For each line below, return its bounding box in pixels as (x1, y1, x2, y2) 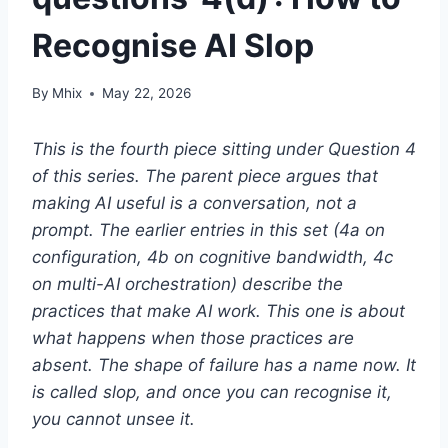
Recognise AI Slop (32, 25, 314, 65)
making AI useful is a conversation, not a (32, 193, 357, 214)
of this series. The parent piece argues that (32, 166, 378, 187)
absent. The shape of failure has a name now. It (32, 355, 416, 376)
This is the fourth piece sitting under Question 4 (32, 139, 416, 160)
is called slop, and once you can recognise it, (32, 382, 392, 403)
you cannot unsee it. (32, 409, 195, 430)
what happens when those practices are (32, 328, 354, 349)
